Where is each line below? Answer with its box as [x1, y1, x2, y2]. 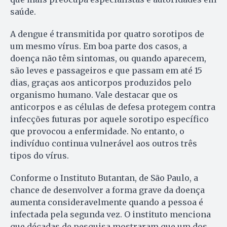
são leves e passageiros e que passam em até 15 [10, 65, 202, 75]
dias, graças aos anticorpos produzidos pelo [10, 77, 192, 88]
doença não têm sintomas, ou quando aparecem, [10, 53, 206, 63]
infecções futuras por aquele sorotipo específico [10, 113, 209, 124]
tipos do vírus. [10, 150, 69, 161]
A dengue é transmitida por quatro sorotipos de [10, 28, 204, 39]
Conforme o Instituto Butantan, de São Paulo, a [10, 172, 198, 183]
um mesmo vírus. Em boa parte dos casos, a [10, 41, 187, 51]
